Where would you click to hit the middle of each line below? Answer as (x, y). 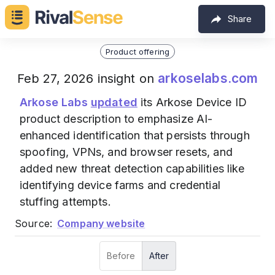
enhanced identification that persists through (135, 135)
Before (121, 256)
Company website (101, 223)
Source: (34, 223)
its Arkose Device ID (192, 102)
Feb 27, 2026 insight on (87, 79)
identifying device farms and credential (120, 185)
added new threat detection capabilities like (132, 168)
